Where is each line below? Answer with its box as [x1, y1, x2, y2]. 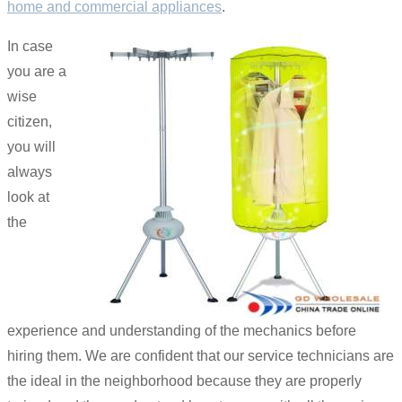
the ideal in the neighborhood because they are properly [7, 372, 362, 389]
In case [7, 38, 53, 54]
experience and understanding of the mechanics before [7, 322, 356, 338]
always [7, 163, 52, 179]
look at [7, 188, 49, 205]
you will [7, 138, 56, 154]
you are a [7, 63, 66, 79]
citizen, [7, 113, 52, 129]
